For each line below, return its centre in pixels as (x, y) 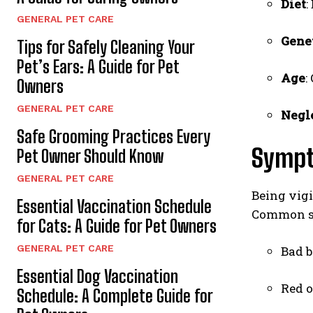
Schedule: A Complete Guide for (115, 296)
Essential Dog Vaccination (97, 276)
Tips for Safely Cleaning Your (106, 47)
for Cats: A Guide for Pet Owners (117, 226)
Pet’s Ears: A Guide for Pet (98, 66)
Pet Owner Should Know (90, 156)
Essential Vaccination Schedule (114, 206)
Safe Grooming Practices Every (114, 136)
